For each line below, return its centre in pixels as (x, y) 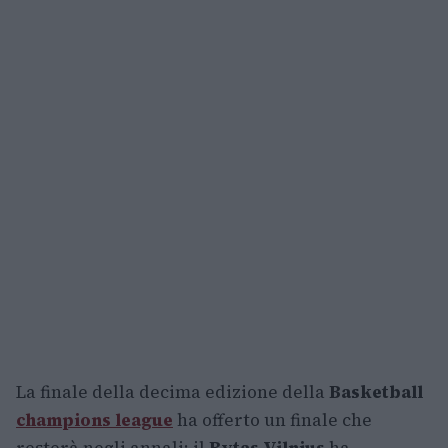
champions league (94, 420)
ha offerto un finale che (272, 420)
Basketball (376, 392)
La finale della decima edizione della (172, 392)
